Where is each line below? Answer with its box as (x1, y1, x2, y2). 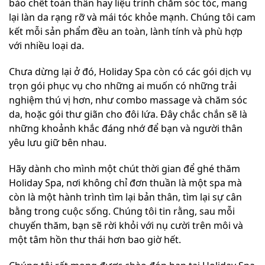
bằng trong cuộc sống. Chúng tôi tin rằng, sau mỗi (9, 204, 235, 218)
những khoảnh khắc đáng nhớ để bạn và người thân (9, 121, 243, 135)
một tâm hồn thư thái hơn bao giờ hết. (9, 232, 181, 246)
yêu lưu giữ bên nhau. (9, 135, 106, 149)
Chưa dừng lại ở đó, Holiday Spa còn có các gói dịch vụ (9, 64, 251, 78)
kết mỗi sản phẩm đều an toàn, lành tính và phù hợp (9, 24, 243, 38)
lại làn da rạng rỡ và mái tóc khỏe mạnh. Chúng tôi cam (9, 10, 256, 24)
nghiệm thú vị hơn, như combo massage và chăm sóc (9, 93, 247, 106)
